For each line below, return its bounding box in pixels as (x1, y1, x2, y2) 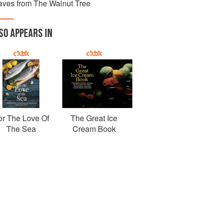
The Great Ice (71, 112, 117, 124)
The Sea (6, 123, 36, 134)
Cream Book (72, 123, 116, 134)
